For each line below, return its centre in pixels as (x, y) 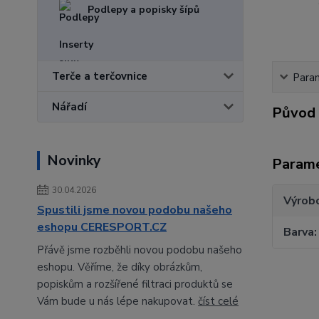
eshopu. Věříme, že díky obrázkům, (120, 267)
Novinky (74, 161)
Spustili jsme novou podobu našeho (135, 210)
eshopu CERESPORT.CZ (102, 227)
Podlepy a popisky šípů (143, 10)
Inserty (76, 45)
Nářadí (69, 107)
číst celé (218, 301)
